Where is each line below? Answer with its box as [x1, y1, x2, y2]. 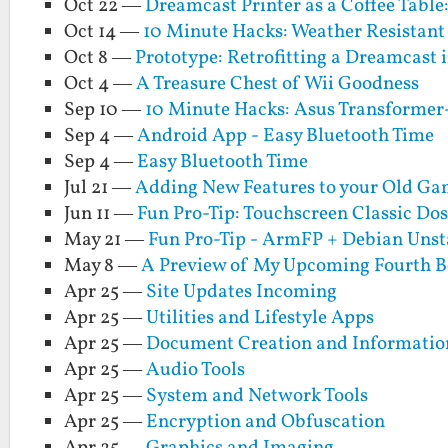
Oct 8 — [64, 45, 136, 72]
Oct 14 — [64, 19, 144, 46]
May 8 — [64, 253, 142, 280]
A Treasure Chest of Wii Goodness [136, 71, 420, 98]
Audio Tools [146, 357, 246, 384]
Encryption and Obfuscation [146, 409, 386, 436]
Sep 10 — [64, 97, 146, 124]
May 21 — [64, 227, 149, 254]
